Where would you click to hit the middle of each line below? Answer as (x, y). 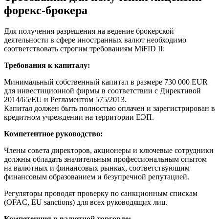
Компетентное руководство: (53, 133)
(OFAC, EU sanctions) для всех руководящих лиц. (86, 202)
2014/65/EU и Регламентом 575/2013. (65, 99)
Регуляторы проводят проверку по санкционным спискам (101, 193)
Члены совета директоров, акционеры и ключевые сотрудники (109, 150)
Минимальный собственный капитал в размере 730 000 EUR (106, 82)
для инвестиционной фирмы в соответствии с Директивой (102, 90)
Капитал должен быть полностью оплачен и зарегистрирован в (109, 108)
